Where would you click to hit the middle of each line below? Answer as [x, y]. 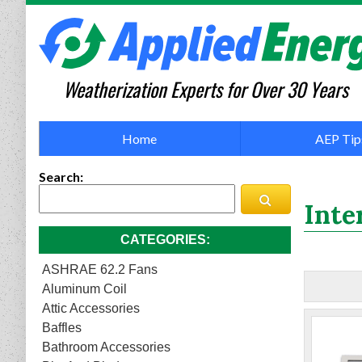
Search [59, 177]
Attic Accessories [91, 309]
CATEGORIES [163, 240]
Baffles [62, 328]
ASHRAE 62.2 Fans [100, 270]
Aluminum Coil [84, 289]
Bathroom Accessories [106, 347]
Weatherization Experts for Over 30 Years [206, 89]
